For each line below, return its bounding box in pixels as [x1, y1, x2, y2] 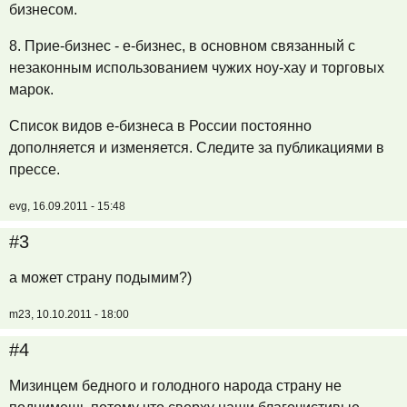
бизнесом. [9, 2, 77, 17]
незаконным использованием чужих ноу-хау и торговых [9, 60, 384, 75]
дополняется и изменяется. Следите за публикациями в [9, 140, 384, 155]
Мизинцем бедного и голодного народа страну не [9, 378, 342, 393]
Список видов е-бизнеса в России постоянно [9, 118, 312, 134]
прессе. [9, 162, 60, 177]
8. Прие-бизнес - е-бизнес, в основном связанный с [9, 38, 355, 54]
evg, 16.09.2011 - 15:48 [9, 200, 125, 213]
